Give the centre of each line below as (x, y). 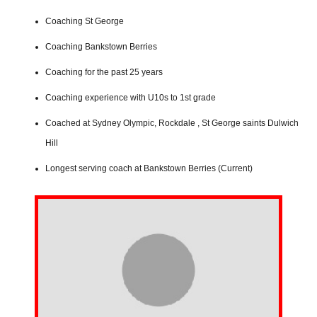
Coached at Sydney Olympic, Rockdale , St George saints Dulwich (172, 123)
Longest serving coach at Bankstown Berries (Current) (149, 168)
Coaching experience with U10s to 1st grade (131, 97)
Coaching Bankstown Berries (101, 46)
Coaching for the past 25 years (104, 72)
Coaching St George (85, 21)
